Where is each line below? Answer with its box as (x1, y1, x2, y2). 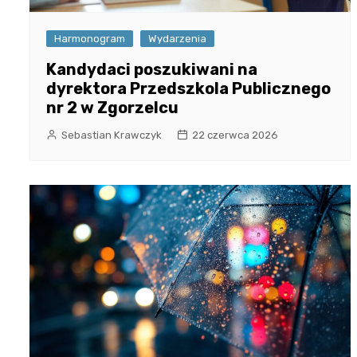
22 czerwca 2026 (192, 128, 278, 141)
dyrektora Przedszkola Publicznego (46, 78, 331, 98)
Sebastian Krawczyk (61, 128, 162, 141)
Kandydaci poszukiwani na (46, 59, 257, 79)
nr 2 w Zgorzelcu (46, 97, 178, 117)
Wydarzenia (148, 32, 206, 45)
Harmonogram (54, 32, 125, 45)
